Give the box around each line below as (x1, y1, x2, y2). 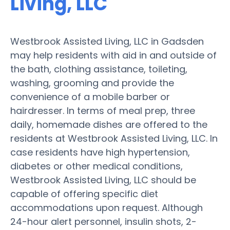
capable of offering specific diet (10, 187, 158, 200)
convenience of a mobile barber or (10, 90, 170, 103)
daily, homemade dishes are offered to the (10, 118, 207, 131)
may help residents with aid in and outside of (10, 48, 217, 62)
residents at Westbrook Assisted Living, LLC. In (10, 131, 218, 145)
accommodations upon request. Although (10, 201, 203, 214)
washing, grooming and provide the (10, 76, 174, 89)
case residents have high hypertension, (10, 145, 190, 159)
